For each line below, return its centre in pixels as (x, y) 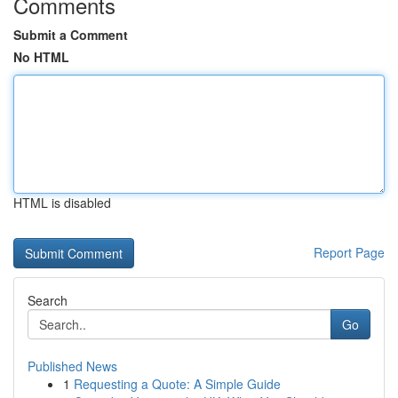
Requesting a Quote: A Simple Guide (177, 384)
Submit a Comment (71, 35)
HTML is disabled (62, 203)
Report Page (349, 252)
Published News (72, 366)
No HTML (41, 57)
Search (48, 300)
